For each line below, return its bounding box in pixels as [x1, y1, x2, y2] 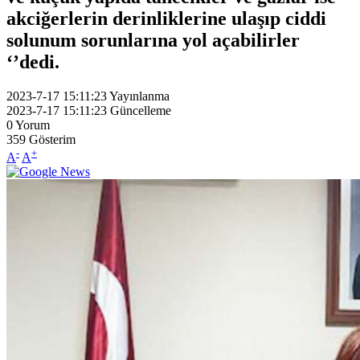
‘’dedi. [6, 51, 69, 72]
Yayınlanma [109, 88, 170, 103]
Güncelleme [110, 103, 171, 117]
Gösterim [29, 132, 76, 146]
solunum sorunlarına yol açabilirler [6, 29, 300, 51]
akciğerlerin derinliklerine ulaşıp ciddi [6, 7, 326, 29]
